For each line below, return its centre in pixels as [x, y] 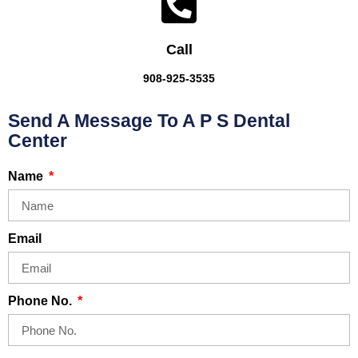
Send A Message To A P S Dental [149, 121]
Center [38, 141]
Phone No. [42, 301]
